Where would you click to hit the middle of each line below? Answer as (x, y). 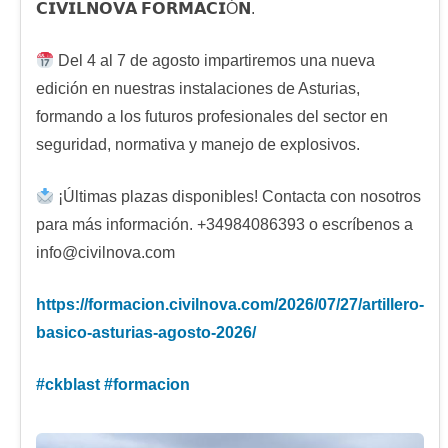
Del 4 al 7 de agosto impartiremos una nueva (215, 60)
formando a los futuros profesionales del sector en (212, 116)
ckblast (72, 384)
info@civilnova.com (105, 252)
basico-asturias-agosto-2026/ (146, 332)
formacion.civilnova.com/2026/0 (207, 304)
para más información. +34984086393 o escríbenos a (224, 224)
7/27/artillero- (375, 304)
